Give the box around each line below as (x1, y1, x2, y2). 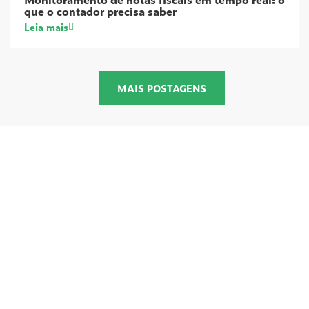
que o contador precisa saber (24, 3, 177, 19)
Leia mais (24, 19, 68, 34)
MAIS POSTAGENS (117, 81, 206, 95)
